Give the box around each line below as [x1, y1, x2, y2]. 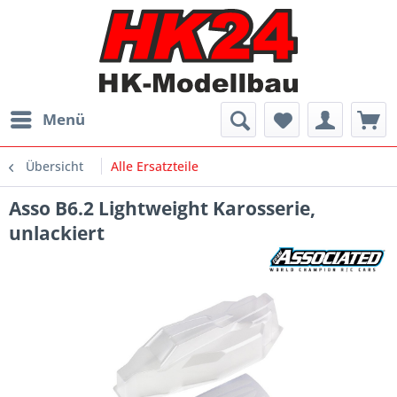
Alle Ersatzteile [111, 158, 198, 175]
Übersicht [26, 158, 83, 175]
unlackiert [9, 221, 105, 246]
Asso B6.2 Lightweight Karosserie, [9, 196, 315, 222]
